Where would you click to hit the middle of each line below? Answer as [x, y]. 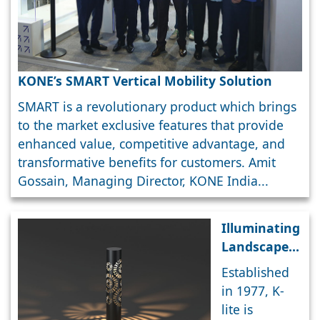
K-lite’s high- [260, 265]
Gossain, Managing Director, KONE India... [143, 181]
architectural [263, 302]
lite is [237, 310]
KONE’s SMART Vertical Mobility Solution [145, 81]
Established [255, 272]
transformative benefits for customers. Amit [147, 162]
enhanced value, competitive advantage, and [151, 144]
